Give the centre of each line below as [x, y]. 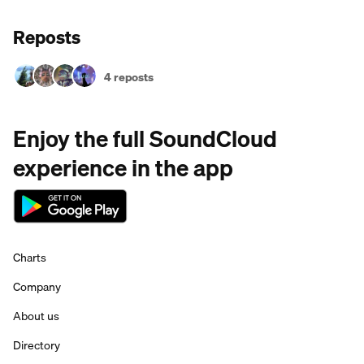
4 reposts [129, 77]
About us [36, 316]
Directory [37, 345]
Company [37, 287]
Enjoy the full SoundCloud [145, 139]
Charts [30, 258]
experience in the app [123, 168]
